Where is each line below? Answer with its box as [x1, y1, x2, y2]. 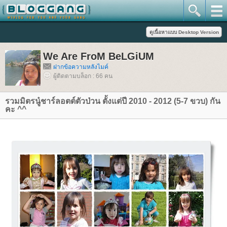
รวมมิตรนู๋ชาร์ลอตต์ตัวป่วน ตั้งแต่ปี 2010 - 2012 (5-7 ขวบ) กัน [5, 97, 220, 105]
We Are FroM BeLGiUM [43, 51, 154, 62]
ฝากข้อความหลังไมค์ [53, 63, 108, 70]
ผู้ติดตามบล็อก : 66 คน [53, 72, 112, 80]
